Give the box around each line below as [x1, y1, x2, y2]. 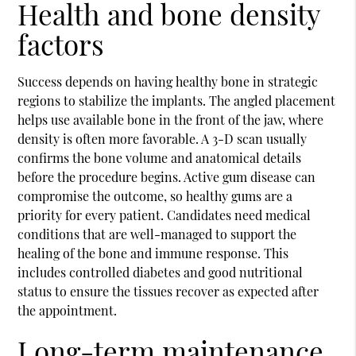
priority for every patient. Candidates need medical [17, 206, 311, 223]
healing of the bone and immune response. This [17, 244, 289, 261]
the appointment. [17, 301, 118, 319]
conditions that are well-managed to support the [17, 225, 297, 242]
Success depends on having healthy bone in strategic [17, 72, 319, 90]
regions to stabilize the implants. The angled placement [17, 91, 336, 109]
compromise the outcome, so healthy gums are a [17, 187, 293, 204]
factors [17, 25, 105, 63]
